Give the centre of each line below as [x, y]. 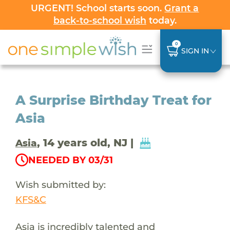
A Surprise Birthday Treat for [113, 100]
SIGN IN [195, 51]
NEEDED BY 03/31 [70, 160]
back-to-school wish [100, 20]
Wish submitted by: [60, 184]
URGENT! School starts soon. [98, 8]
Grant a [182, 8]
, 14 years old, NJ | [87, 142]
